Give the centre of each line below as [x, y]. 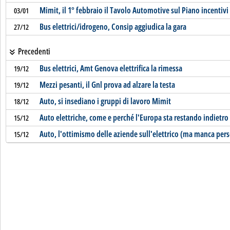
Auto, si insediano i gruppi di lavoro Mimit [105, 101]
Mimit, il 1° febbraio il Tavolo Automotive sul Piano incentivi [134, 10]
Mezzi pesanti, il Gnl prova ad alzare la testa [107, 85]
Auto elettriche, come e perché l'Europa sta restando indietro [134, 118]
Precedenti [33, 51]
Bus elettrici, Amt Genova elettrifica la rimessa [111, 68]
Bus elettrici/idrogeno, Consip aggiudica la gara [113, 27]
